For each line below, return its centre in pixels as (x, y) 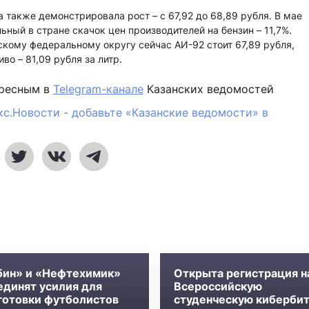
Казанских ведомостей (208, 89)
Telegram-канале (98, 89)
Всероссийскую (218, 286)
